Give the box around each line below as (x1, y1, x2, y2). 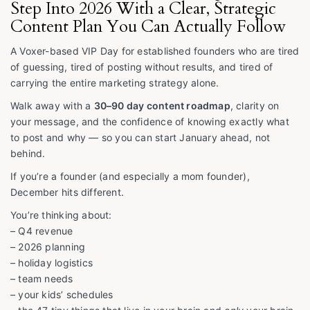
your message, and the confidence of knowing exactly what (10, 116, 289, 128)
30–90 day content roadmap (93, 100, 230, 112)
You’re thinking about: (10, 209, 112, 221)
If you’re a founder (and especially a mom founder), (10, 170, 250, 183)
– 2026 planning (10, 241, 86, 253)
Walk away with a (10, 100, 94, 112)
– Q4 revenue (10, 225, 73, 237)
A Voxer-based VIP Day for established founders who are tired (10, 45, 300, 57)
